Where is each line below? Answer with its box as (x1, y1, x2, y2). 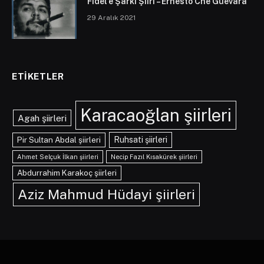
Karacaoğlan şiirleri (80, 105, 232, 126)
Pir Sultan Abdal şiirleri (17, 135, 101, 145)
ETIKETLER (12, 71, 64, 82)
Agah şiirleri (17, 113, 67, 124)
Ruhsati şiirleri (114, 135, 168, 145)
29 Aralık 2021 (87, 14, 136, 22)
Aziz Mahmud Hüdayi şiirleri (18, 186, 196, 203)
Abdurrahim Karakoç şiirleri (17, 168, 117, 178)
